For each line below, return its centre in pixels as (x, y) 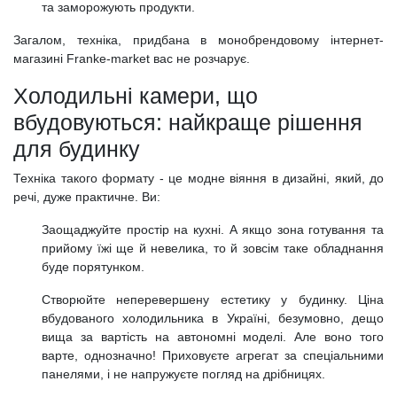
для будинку (77, 148)
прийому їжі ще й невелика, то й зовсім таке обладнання (213, 248)
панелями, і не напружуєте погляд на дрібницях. (183, 374)
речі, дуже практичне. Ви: (87, 196)
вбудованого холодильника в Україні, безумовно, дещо (213, 318)
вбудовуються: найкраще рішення (188, 122)
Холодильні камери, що (136, 95)
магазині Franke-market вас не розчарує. (132, 58)
